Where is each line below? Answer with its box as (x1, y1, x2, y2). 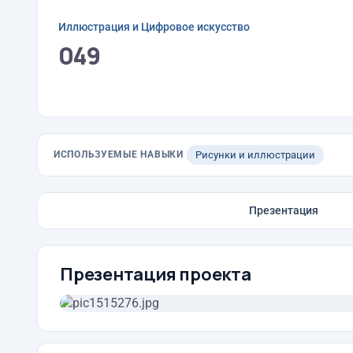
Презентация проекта (60, 262, 251, 286)
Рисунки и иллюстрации (195, 149, 315, 161)
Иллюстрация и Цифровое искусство (58, 20, 250, 33)
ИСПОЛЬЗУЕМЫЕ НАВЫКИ (54, 149, 184, 160)
